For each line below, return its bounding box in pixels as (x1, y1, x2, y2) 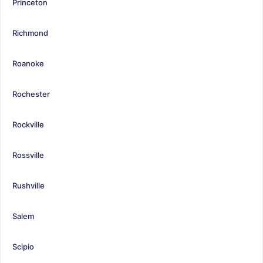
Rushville (12, 180, 45, 190)
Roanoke (12, 58, 44, 68)
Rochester (12, 89, 50, 99)
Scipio (12, 241, 34, 251)
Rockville (12, 119, 44, 129)
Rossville (12, 150, 44, 160)
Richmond (12, 28, 48, 38)
